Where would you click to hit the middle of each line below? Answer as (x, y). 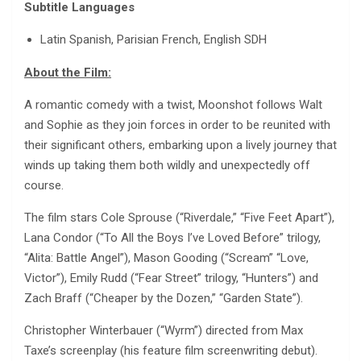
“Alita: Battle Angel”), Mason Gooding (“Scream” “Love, (166, 257)
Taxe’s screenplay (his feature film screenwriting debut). (171, 350)
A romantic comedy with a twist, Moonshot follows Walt (173, 104)
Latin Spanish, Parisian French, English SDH (154, 39)
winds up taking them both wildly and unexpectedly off (167, 165)
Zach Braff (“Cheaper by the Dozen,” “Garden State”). (164, 298)
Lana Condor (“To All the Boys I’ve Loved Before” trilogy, (172, 237)
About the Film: (68, 72)
